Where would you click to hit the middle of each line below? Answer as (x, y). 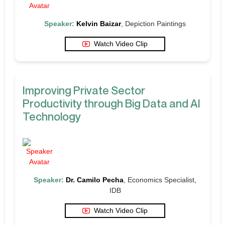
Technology (52, 116)
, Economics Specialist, (160, 180)
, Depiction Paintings (153, 23)
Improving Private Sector (84, 90)
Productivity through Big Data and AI (111, 103)
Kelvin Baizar (99, 23)
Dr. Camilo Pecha (95, 180)
